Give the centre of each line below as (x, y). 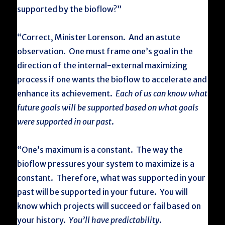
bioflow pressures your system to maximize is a (106, 164)
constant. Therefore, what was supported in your (111, 178)
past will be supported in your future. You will (103, 192)
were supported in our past (65, 122)
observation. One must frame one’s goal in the (105, 51)
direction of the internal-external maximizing (102, 65)
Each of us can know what (162, 93)
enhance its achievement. (67, 93)
